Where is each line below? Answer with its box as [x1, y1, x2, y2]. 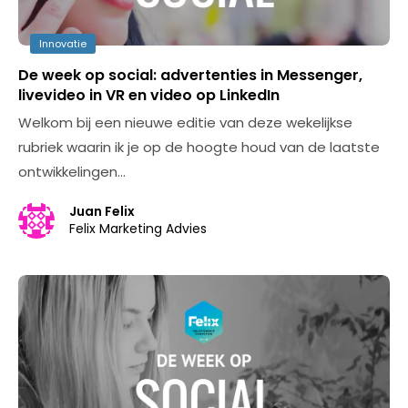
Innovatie [39, 36, 87, 51]
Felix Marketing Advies [69, 219, 207, 238]
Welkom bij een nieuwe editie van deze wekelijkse [18, 113, 352, 132]
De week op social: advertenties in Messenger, [18, 65, 362, 86]
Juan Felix [69, 202, 135, 220]
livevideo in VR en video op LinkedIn [18, 85, 280, 106]
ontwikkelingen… [18, 162, 126, 181]
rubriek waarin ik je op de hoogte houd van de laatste [18, 138, 380, 157]
